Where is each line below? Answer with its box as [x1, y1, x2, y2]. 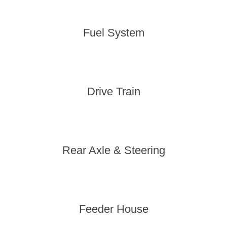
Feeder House [79, 203, 148, 215]
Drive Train [87, 85, 140, 98]
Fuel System [83, 26, 144, 39]
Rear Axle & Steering [62, 144, 165, 157]
